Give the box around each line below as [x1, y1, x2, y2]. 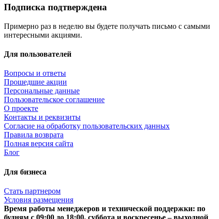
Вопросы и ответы [4, 69, 66, 78]
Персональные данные [4, 87, 80, 95]
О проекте [4, 104, 38, 113]
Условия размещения [4, 195, 73, 204]
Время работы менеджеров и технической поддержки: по [4, 204, 205, 213]
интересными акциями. [4, 30, 82, 39]
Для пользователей [4, 50, 71, 59]
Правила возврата [4, 131, 64, 139]
